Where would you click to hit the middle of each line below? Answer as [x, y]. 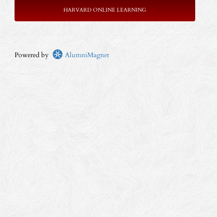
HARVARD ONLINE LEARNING [105, 10]
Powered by [33, 55]
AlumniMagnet [86, 55]
